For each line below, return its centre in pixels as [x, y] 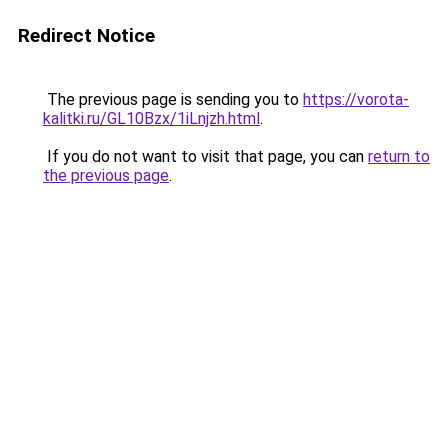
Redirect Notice [86, 35]
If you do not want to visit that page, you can [205, 156]
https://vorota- [356, 99]
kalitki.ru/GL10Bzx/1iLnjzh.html [151, 118]
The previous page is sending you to [173, 99]
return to [399, 156]
